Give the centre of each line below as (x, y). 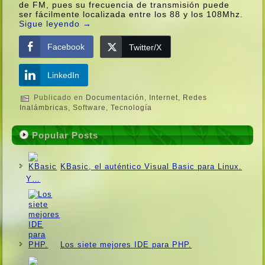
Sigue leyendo (51, 23)
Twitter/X (146, 47)
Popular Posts (65, 135)
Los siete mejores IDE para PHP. (126, 244)
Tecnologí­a (132, 107)
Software (90, 107)
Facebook (66, 46)
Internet (164, 98)
